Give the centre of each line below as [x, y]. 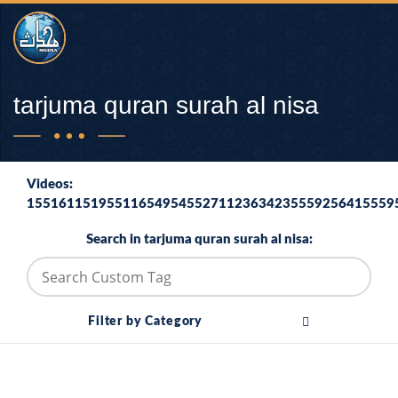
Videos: [50, 184]
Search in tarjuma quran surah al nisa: [199, 239]
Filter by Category [146, 322]
